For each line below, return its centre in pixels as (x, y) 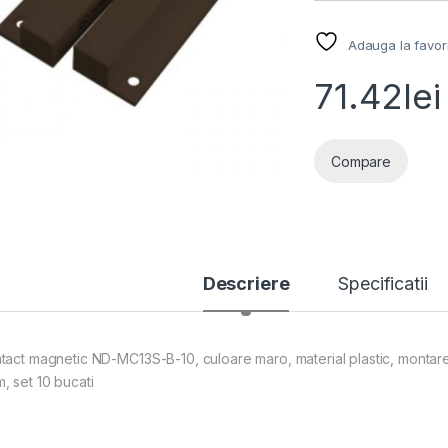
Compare (361, 161)
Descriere (246, 284)
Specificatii (383, 284)
